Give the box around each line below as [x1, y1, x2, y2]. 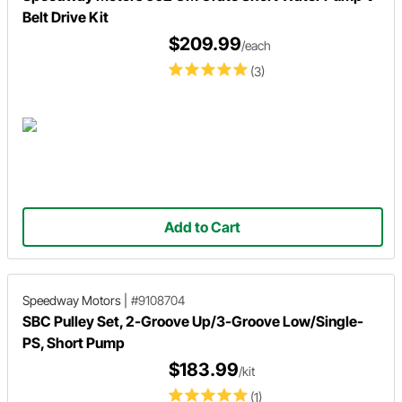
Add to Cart [164, 217, 241, 236]
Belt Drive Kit [22, 7, 109, 26]
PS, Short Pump [22, 333, 125, 352]
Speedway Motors [22, 292, 121, 308]
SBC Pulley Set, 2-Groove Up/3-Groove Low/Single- [22, 311, 363, 330]
